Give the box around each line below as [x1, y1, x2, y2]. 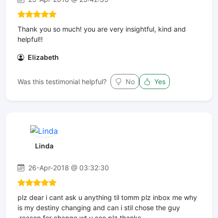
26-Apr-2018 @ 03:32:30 [26, 163, 109, 172]
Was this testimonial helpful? [18, 77, 107, 86]
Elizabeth [26, 53, 59, 62]
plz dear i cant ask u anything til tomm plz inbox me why [18, 193, 197, 201]
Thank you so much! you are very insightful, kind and [18, 25, 186, 34]
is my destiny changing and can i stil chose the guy [18, 203, 180, 212]
